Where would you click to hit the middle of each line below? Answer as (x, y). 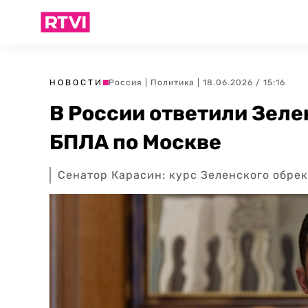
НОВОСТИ (76, 82)
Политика (173, 82)
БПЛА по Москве (135, 142)
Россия (125, 82)
